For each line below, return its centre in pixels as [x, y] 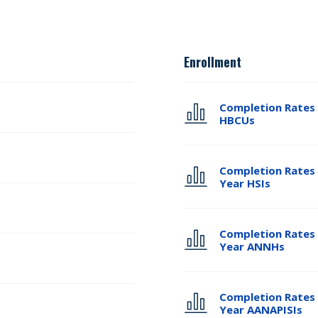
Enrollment [213, 62]
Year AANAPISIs [261, 309]
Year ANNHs [252, 246]
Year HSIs [245, 183]
